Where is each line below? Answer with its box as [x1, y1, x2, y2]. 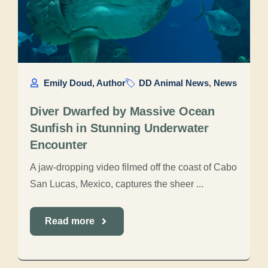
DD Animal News [139, 78, 209, 88]
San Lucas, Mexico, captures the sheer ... [30, 179, 203, 189]
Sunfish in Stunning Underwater [30, 121, 209, 135]
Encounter [30, 138, 88, 151]
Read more [45, 216, 95, 226]
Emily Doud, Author [43, 78, 126, 88]
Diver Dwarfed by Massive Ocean [30, 105, 215, 118]
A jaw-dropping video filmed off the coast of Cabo [30, 162, 237, 172]
